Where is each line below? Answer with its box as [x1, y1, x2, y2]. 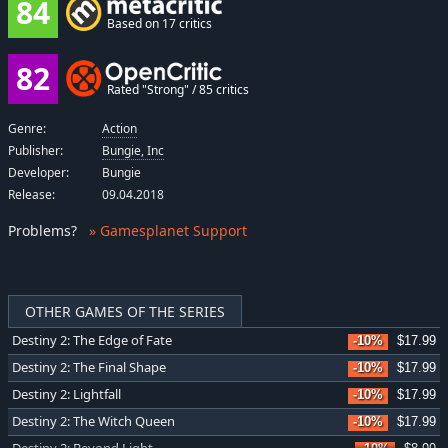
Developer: [8, 164, 69, 182]
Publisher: [8, 142, 63, 160]
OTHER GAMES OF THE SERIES [25, 301, 225, 321]
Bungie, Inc [102, 142, 165, 160]
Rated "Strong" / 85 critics [107, 82, 249, 98]
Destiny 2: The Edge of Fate [12, 331, 172, 349]
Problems [8, 221, 71, 241]
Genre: [8, 120, 46, 138]
